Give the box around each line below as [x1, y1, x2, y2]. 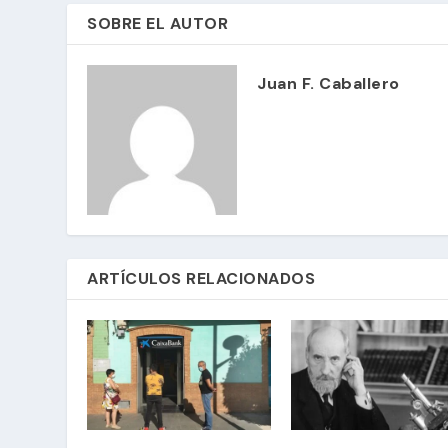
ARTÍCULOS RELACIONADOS [87, 267, 316, 289]
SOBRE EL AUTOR [87, 12, 229, 34]
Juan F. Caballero [257, 72, 400, 94]
